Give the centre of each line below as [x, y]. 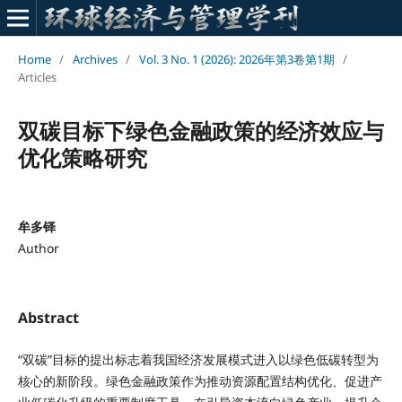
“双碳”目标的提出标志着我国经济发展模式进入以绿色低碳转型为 [198, 359]
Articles [37, 77]
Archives [95, 59]
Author [38, 248]
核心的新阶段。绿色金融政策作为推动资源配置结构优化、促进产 [200, 380]
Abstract [48, 317]
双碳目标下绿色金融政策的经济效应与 [201, 130]
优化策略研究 [82, 157]
